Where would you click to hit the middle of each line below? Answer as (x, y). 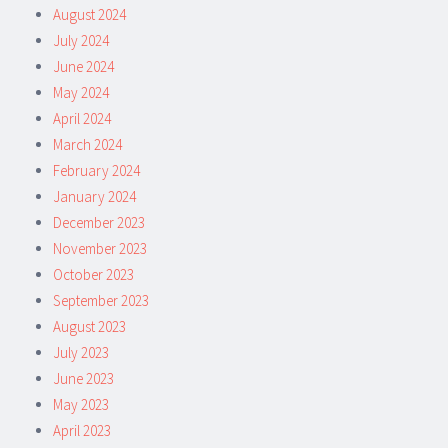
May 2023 (81, 404)
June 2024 (83, 66)
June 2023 (83, 378)
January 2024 (94, 196)
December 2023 (99, 222)
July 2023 (81, 352)
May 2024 (81, 92)
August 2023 (89, 326)
